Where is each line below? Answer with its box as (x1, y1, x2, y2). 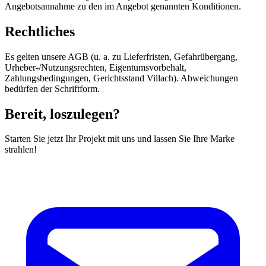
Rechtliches (5, 23, 75, 39)
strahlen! (5, 144, 37, 155)
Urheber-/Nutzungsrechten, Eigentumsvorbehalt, (5, 62, 186, 72)
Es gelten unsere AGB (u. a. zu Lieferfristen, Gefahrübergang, (5, 51, 237, 62)
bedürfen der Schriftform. (5, 83, 100, 94)
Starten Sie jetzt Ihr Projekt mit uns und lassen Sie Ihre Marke (5, 134, 235, 144)
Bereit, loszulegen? (5, 106, 120, 122)
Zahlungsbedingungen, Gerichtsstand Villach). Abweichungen (5, 72, 238, 83)
